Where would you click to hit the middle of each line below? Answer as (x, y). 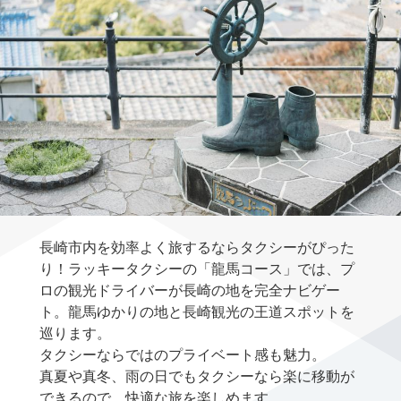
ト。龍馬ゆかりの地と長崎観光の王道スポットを (197, 311)
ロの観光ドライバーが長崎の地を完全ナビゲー (190, 290)
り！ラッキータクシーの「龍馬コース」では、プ (197, 269)
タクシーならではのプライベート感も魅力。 (183, 354)
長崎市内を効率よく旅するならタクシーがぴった (197, 247)
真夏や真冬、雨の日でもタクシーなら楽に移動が (197, 376)
